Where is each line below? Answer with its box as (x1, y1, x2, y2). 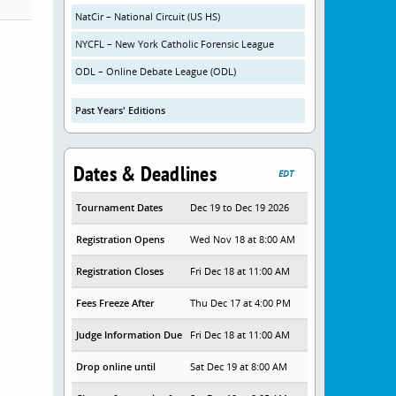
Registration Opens (75, 232, 164, 246)
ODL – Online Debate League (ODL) (74, 65, 236, 78)
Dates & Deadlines (72, 160, 217, 187)
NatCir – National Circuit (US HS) (74, 10, 220, 23)
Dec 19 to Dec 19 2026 (190, 201, 290, 214)
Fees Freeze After (75, 296, 155, 309)
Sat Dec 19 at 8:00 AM (190, 360, 288, 373)
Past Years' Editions (74, 103, 165, 117)
